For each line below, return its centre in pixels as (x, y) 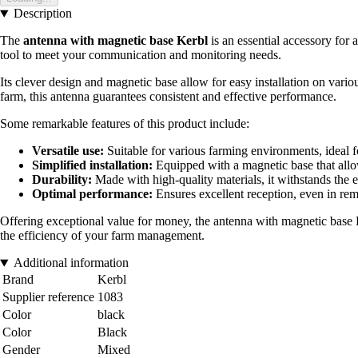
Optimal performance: (92, 194)
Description (42, 14)
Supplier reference (48, 297)
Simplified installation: (92, 165)
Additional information (71, 263)
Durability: (62, 180)
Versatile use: (68, 151)
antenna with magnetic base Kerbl (115, 41)
